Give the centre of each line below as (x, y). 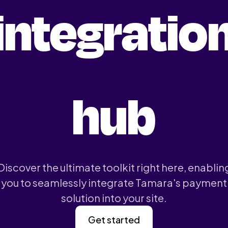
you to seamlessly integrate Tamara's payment (114, 182)
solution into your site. (114, 198)
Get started (114, 220)
